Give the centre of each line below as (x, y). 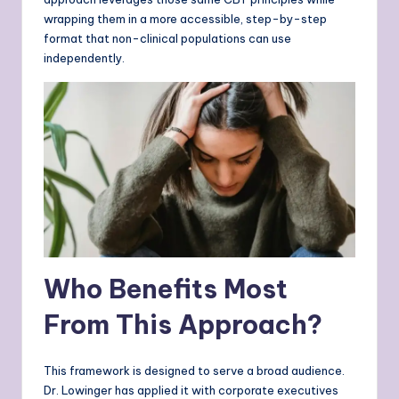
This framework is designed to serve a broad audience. (194, 371)
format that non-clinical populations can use (167, 39)
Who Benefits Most (166, 289)
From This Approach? (183, 325)
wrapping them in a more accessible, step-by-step (185, 19)
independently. (84, 58)
